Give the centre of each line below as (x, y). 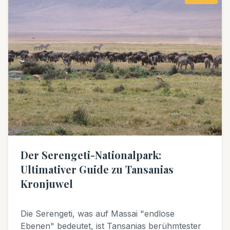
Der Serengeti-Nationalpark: (91, 155)
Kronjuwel (47, 184)
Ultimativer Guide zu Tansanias (97, 169)
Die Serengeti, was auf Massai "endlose (98, 214)
